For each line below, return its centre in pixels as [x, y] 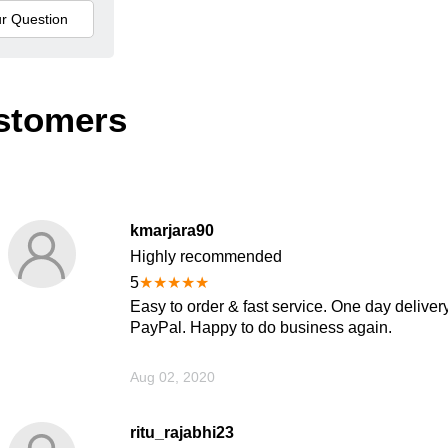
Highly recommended [205, 257]
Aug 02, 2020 [172, 377]
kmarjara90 [171, 231]
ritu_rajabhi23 [181, 433]
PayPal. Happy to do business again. [260, 328]
